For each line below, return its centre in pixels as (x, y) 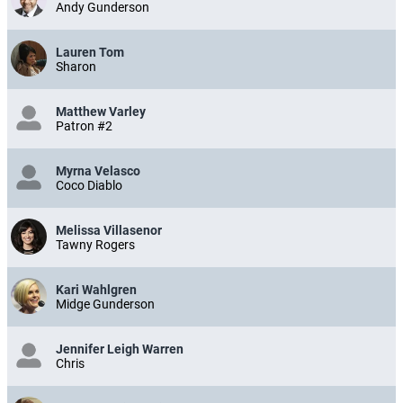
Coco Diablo (89, 186)
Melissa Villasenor (109, 231)
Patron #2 (84, 126)
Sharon (76, 67)
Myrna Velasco (98, 171)
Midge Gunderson (105, 304)
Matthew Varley (101, 112)
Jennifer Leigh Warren (120, 349)
